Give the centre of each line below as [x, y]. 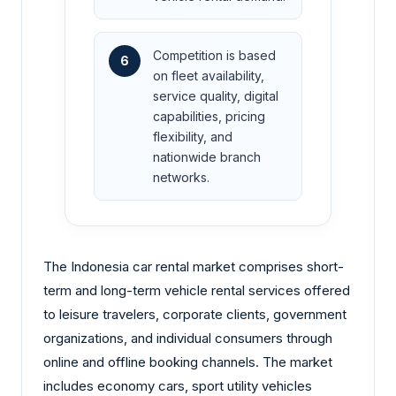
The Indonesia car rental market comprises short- [194, 267]
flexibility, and [193, 137]
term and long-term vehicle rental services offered [197, 291]
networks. [181, 178]
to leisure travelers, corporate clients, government [195, 315]
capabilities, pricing [209, 117]
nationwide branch [207, 157]
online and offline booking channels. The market [188, 362]
